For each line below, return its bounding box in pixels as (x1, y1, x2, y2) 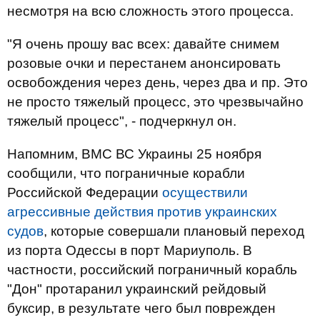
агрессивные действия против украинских (7, 204, 277, 219)
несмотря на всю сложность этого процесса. (7, 4, 294, 19)
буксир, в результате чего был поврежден (7, 301, 276, 316)
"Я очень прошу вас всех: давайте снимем (7, 36, 279, 51)
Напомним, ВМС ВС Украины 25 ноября (7, 146, 261, 161)
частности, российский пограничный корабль (7, 262, 297, 277)
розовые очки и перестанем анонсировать (7, 56, 281, 71)
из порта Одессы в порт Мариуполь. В (7, 243, 252, 258)
